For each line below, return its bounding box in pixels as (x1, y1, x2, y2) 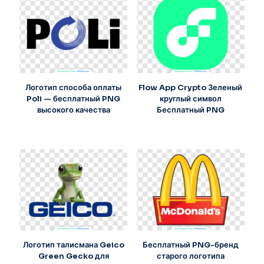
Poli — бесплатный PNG (27, 94, 121, 104)
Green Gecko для (38, 250, 109, 261)
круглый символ (159, 94, 222, 104)
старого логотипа (156, 250, 225, 261)
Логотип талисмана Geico (22, 239, 124, 250)
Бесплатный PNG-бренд (142, 239, 239, 250)
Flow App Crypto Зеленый (138, 82, 243, 93)
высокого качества (37, 105, 110, 115)
